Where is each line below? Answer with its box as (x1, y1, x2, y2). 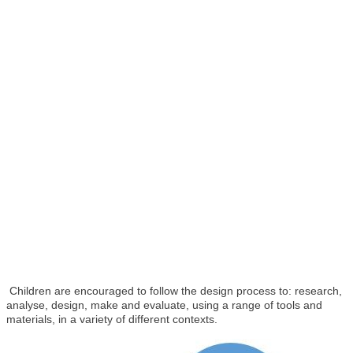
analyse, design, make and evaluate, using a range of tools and (6, 299, 322, 312)
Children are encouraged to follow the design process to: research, (9, 284, 342, 298)
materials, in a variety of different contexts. (6, 313, 217, 326)
